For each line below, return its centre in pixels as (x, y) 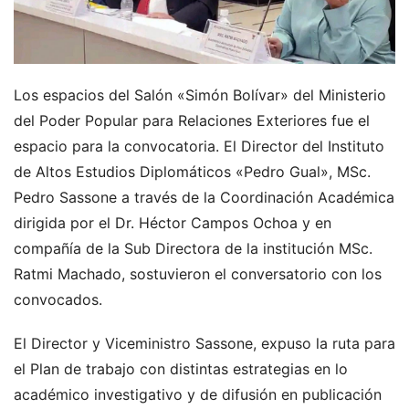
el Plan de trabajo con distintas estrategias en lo (181, 368)
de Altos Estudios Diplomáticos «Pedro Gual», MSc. (192, 171)
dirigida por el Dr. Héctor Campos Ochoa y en (173, 222)
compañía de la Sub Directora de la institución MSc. (193, 248)
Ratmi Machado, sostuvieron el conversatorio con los (198, 273)
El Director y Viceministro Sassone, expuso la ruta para (204, 343)
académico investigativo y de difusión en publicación (198, 394)
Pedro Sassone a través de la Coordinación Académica (204, 197)
